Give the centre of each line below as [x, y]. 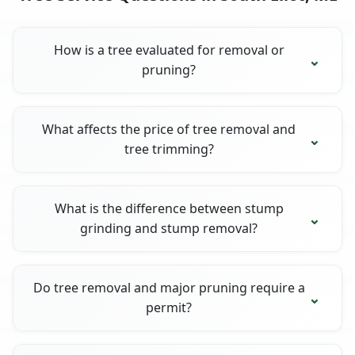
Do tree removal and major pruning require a [169, 287]
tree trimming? [169, 149]
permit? [169, 307]
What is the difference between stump [169, 208]
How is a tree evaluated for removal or [169, 50]
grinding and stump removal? [169, 228]
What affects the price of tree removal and [169, 129]
